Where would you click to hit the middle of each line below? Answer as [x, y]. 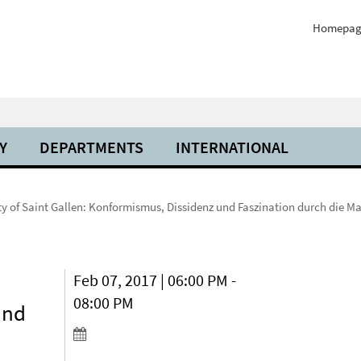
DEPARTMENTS [91, 147]
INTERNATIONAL [232, 147]
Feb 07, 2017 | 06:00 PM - [155, 280]
